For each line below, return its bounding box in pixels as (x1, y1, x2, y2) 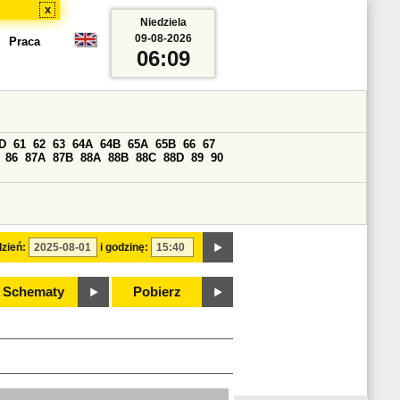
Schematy (2, 285, 64, 299)
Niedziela (139, 16, 187, 29)
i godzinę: (100, 241, 148, 254)
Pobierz (133, 285, 181, 299)
